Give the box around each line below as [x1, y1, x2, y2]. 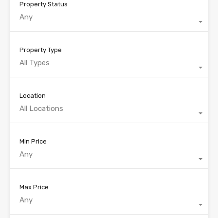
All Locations [19, 104, 63, 113]
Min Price [19, 138, 47, 145]
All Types [19, 58, 50, 68]
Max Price [19, 183, 49, 191]
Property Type [19, 46, 62, 54]
